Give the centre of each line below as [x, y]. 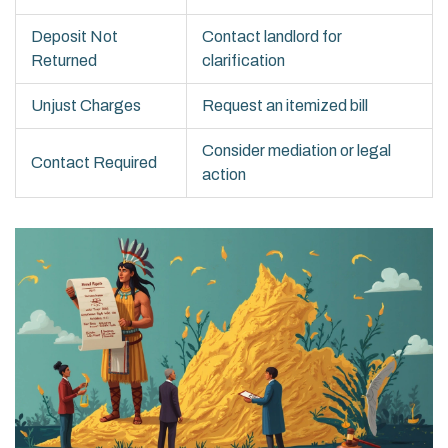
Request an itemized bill [285, 106]
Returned [64, 61]
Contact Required [94, 163]
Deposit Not [74, 37]
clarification [243, 61]
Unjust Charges [86, 106]
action [224, 175]
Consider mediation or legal [296, 151]
